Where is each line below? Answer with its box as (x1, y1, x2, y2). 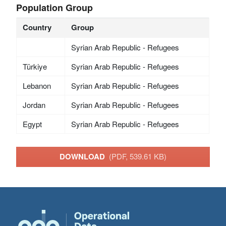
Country (22, 21, 51, 33)
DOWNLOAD (60, 151, 109, 162)
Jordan (22, 99, 45, 110)
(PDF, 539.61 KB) (109, 151, 166, 162)
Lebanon (22, 80, 51, 91)
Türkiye (22, 61, 47, 72)
